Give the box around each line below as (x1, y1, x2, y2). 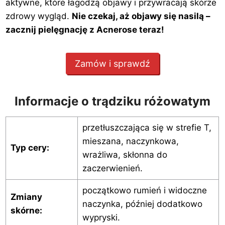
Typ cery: (10, 142, 49, 153)
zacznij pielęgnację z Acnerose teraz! (6, 25, 165, 35)
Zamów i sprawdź (75, 58, 150, 69)
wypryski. (82, 212, 123, 222)
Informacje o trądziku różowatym (15, 93, 210, 108)
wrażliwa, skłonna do (82, 149, 167, 160)
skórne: (10, 205, 42, 215)
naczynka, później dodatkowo (82, 198, 202, 209)
